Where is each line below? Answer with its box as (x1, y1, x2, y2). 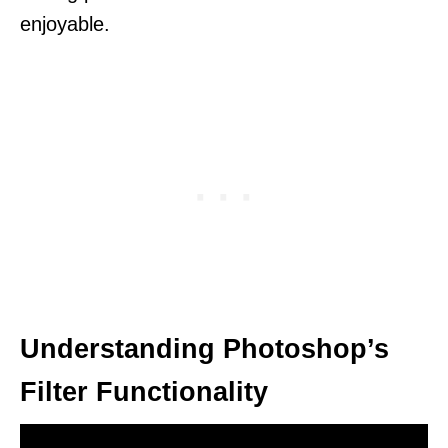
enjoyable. (20, 12, 110, 35)
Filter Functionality (20, 376, 268, 407)
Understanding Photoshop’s (20, 333, 389, 364)
